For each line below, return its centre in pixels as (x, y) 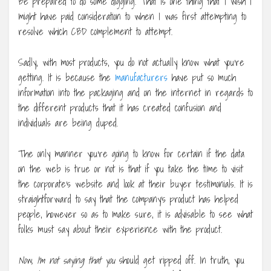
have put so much (202, 77)
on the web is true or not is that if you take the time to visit (131, 168)
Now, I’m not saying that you (67, 260)
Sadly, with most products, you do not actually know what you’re (131, 62)
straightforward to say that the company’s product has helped (128, 199)
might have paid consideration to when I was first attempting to (132, 16)
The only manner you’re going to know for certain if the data (131, 153)
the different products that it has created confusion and (120, 107)
